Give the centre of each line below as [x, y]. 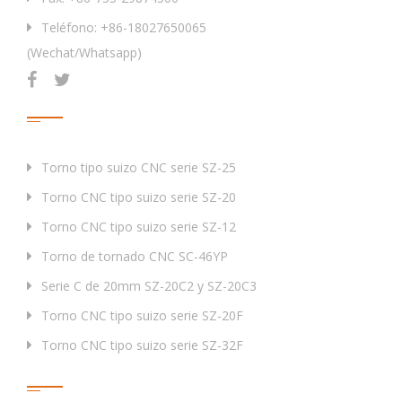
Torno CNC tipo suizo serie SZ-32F [142, 345]
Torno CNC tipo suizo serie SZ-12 [139, 227]
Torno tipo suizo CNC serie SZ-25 [139, 168]
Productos [66, 102]
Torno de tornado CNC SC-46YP [135, 257]
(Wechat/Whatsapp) [84, 53]
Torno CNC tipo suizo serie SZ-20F [142, 316]
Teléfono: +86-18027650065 [124, 28]
